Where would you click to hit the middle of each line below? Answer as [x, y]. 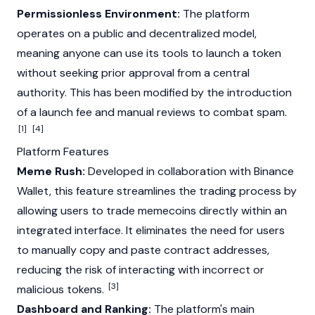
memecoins [167, 211]
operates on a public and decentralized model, [137, 33]
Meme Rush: [51, 171]
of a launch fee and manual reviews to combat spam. [152, 112]
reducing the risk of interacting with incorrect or [141, 270]
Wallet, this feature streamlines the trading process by [157, 191]
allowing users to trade [77, 211]
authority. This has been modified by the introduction [154, 92]
